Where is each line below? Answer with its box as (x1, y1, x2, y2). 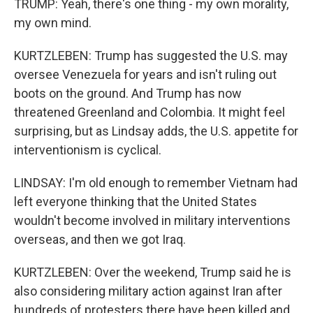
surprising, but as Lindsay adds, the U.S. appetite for (14, 124, 298, 138)
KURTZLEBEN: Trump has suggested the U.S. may (14, 48, 288, 63)
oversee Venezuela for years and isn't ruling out (14, 67, 277, 82)
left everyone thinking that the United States (14, 194, 257, 209)
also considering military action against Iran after (14, 284, 282, 298)
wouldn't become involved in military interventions (14, 213, 291, 228)
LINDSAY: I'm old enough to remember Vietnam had (14, 175, 298, 190)
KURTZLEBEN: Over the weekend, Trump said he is (14, 265, 291, 279)
